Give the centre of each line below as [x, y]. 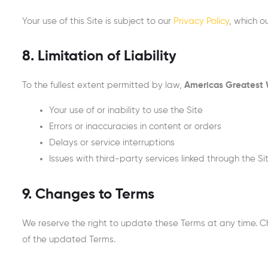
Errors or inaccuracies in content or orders [135, 127]
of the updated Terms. [69, 239]
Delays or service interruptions [112, 143]
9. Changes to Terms [88, 194]
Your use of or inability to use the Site [126, 111]
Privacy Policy [201, 22]
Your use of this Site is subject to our [98, 22]
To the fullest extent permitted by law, [103, 86]
